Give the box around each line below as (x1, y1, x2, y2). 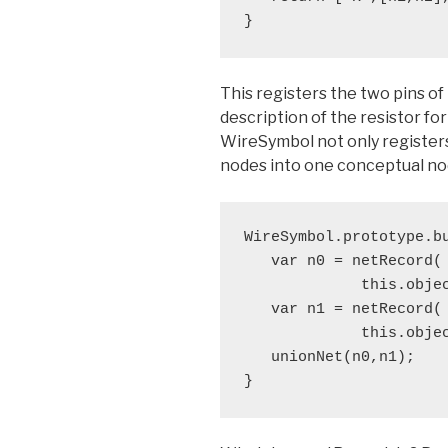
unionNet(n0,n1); (244, 349, 415, 367)
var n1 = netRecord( (244, 301, 442, 319)
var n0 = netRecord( (244, 253, 442, 271)
